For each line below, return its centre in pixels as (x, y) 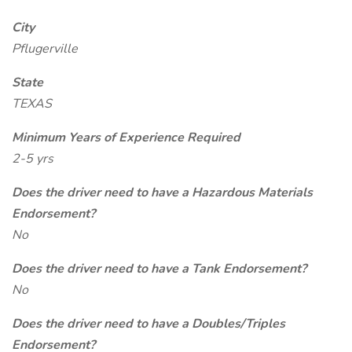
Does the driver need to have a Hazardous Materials (162, 192)
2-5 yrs (33, 159)
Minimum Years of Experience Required (126, 137)
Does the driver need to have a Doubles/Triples (148, 324)
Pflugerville (45, 49)
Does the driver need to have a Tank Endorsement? (159, 269)
